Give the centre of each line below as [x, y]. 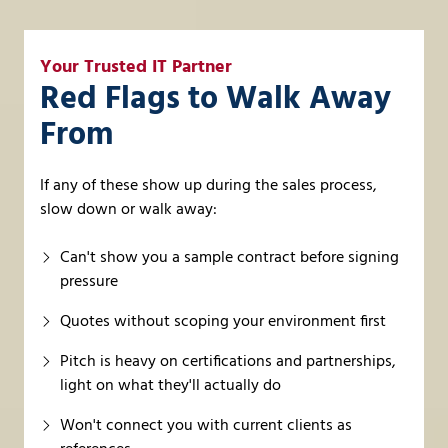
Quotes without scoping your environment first [223, 322]
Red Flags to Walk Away [215, 100]
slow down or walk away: [128, 210]
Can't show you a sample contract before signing [229, 258]
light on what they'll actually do [170, 386]
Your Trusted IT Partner [136, 68]
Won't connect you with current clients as [206, 426]
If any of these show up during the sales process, [208, 186]
